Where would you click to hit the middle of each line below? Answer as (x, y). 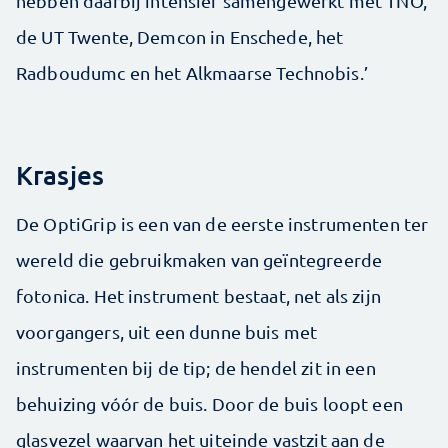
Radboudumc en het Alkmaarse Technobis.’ (192, 73)
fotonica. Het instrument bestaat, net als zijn (198, 296)
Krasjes (60, 175)
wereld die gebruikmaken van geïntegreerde (199, 260)
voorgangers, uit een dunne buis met (167, 332)
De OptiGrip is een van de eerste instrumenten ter (222, 224)
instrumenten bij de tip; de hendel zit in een (196, 368)
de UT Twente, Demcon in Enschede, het (180, 37)
